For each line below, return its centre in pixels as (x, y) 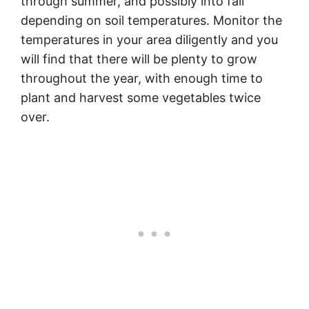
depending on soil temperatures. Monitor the (151, 21)
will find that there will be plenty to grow (139, 59)
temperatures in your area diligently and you (149, 40)
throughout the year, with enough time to (142, 79)
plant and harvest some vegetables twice (141, 98)
